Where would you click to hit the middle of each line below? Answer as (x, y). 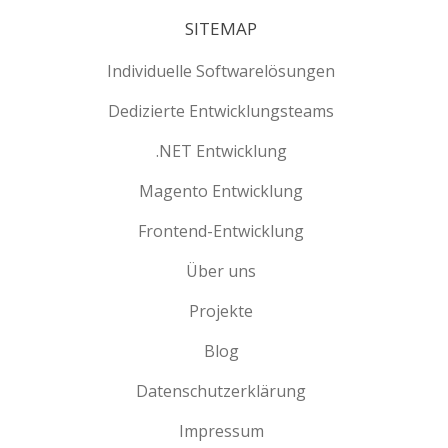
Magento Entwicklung (221, 190)
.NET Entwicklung (221, 150)
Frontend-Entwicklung (221, 230)
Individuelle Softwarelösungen (221, 70)
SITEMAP (221, 28)
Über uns (221, 270)
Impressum (221, 430)
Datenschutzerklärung (221, 390)
